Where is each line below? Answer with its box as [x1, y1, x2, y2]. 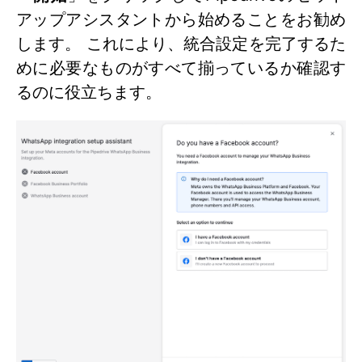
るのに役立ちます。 [16, 82, 162, 102]
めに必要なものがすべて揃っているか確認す [16, 57, 346, 78]
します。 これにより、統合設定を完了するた [16, 33, 346, 53]
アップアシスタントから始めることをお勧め [16, 9, 346, 29]
